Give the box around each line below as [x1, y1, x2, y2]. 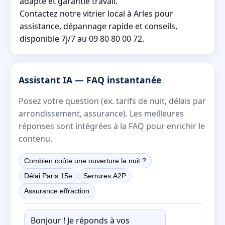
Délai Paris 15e [24, 171, 72, 180]
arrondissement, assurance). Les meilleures [19, 107, 184, 119]
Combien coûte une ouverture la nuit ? [24, 156, 146, 165]
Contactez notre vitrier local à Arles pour [20, 8, 173, 19]
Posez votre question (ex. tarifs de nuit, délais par [19, 95, 206, 106]
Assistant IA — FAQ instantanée [19, 73, 161, 86]
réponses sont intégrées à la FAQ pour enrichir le [19, 120, 205, 132]
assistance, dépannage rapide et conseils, [20, 20, 177, 32]
